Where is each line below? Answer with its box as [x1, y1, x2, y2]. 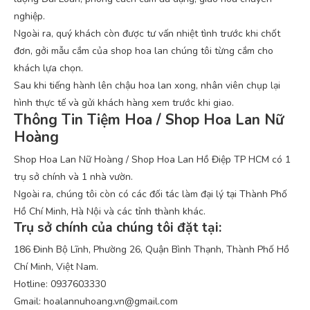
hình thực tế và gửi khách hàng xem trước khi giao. [14, 96, 234, 109]
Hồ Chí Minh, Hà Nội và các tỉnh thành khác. [14, 205, 206, 218]
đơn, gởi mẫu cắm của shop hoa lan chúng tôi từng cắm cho [14, 44, 273, 57]
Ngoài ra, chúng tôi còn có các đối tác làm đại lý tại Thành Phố [14, 188, 287, 201]
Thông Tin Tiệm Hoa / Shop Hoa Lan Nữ [14, 110, 284, 129]
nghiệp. [14, 10, 45, 23]
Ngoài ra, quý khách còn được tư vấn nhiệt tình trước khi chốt [14, 27, 280, 40]
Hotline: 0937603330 [14, 277, 106, 291]
